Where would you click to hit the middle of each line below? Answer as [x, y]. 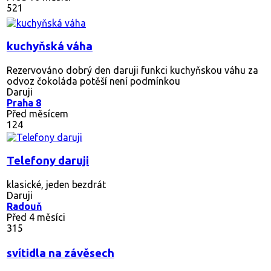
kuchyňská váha [50, 46]
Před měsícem [38, 113]
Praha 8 [24, 103]
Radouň [24, 206]
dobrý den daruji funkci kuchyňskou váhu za [161, 70]
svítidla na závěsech [60, 253]
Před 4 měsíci [36, 217]
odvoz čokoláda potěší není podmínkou [93, 81]
